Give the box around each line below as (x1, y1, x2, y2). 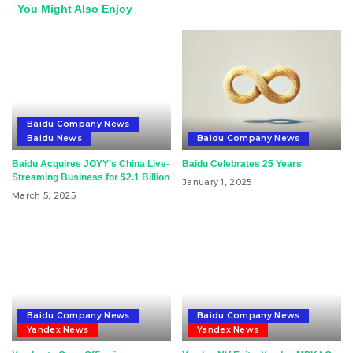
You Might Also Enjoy (17, 2, 132, 15)
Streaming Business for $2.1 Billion (12, 171, 169, 183)
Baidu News (27, 132, 83, 143)
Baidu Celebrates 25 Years (182, 158, 302, 169)
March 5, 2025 (12, 189, 76, 201)
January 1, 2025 (182, 176, 252, 188)
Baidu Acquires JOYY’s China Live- (12, 158, 169, 169)
